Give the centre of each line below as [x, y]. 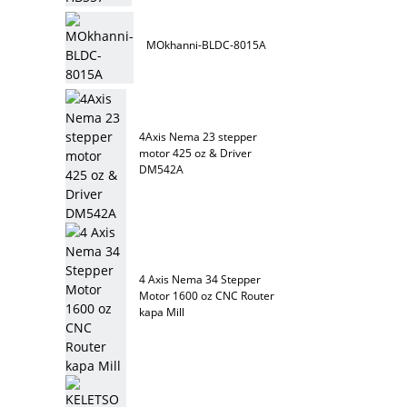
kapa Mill [162, 312]
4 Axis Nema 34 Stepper [200, 279]
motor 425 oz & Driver [196, 153]
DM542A [162, 169]
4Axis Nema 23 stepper [199, 136]
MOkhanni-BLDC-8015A [207, 45]
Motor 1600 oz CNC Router [207, 295]
